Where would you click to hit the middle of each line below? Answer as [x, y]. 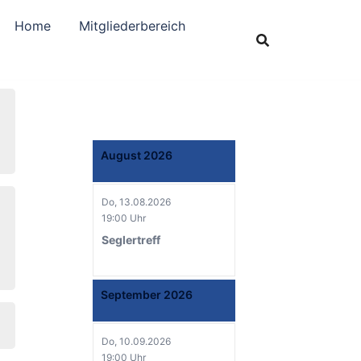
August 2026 [137, 155]
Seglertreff [131, 240]
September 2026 [147, 295]
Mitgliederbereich [132, 25]
